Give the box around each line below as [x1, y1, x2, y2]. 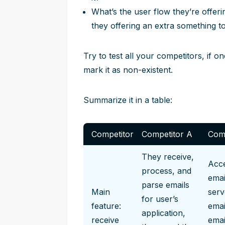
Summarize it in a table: [83, 95, 172, 105]
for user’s [142, 194, 178, 204]
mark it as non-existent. [83, 65, 173, 75]
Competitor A [142, 129, 192, 139]
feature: [91, 201, 121, 211]
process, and [142, 166, 191, 176]
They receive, [142, 152, 194, 162]
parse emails [142, 180, 189, 190]
